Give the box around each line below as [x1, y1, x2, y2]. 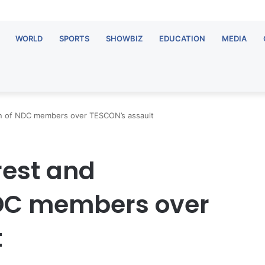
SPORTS [59, 34, 89, 43]
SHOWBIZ [106, 34, 143, 43]
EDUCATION [159, 34, 205, 43]
